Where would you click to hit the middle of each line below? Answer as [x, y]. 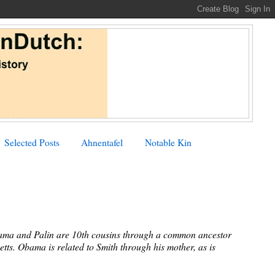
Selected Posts [32, 142]
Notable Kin [168, 142]
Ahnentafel [102, 142]
